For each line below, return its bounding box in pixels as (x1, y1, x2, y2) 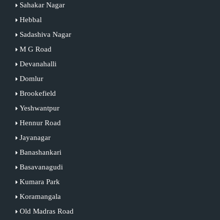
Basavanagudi (19, 163, 63, 171)
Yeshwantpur (19, 104, 59, 112)
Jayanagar (19, 133, 51, 141)
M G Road (19, 45, 52, 53)
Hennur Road (19, 118, 61, 127)
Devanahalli (19, 59, 56, 68)
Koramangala (19, 192, 61, 200)
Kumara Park (19, 177, 60, 186)
